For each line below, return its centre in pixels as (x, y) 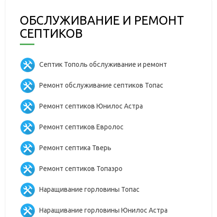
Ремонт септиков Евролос (81, 127)
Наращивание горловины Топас (89, 189)
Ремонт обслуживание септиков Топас (101, 85)
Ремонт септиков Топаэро (81, 168)
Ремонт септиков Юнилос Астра (91, 106)
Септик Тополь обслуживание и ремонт (103, 64)
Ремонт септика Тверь (75, 147)
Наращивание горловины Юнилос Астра (103, 210)
